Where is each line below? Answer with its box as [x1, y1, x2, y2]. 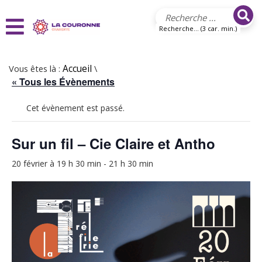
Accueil [63, 63, 92, 75]
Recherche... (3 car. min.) [159, 24, 237, 33]
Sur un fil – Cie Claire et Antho [12, 133, 215, 153]
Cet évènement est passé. [26, 102, 125, 113]
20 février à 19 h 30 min [12, 158, 101, 169]
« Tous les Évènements [12, 75, 115, 88]
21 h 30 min [109, 158, 153, 169]
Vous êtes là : [9, 63, 63, 74]
